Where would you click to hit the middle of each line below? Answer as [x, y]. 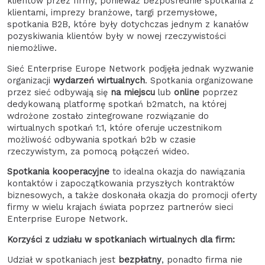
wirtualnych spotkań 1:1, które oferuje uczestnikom [114, 127]
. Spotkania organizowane [199, 80]
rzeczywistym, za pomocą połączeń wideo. [98, 151]
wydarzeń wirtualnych [99, 80]
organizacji [30, 80]
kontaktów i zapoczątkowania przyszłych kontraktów [121, 184]
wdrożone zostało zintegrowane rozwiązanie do [108, 116]
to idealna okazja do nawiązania [179, 172]
